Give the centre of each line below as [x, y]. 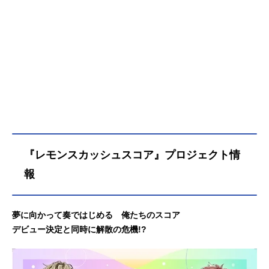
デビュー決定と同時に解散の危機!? [79, 230]
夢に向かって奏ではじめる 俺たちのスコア [96, 215]
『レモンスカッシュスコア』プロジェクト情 [132, 155]
